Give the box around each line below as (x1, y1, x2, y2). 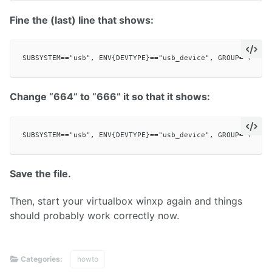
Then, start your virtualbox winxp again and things (10, 195, 242, 208)
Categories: (19, 254, 64, 263)
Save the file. (10, 168, 71, 180)
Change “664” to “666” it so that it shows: (10, 90, 210, 103)
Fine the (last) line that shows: (10, 13, 154, 26)
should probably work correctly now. (10, 209, 179, 222)
